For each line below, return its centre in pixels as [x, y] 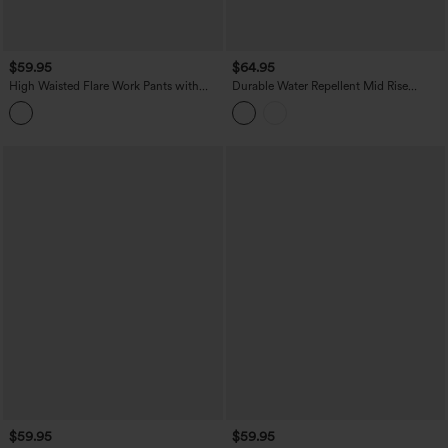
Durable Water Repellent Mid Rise [319, 85]
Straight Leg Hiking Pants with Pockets [334, 99]
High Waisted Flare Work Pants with [104, 85]
